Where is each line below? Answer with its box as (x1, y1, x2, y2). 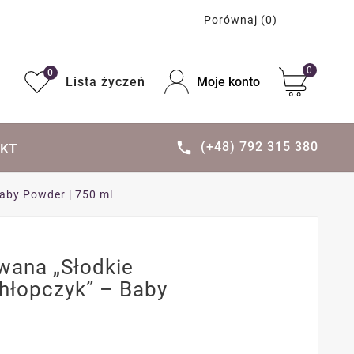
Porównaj (204, 13, 261, 26)
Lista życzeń (65, 74, 145, 89)
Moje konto (196, 74, 260, 89)
